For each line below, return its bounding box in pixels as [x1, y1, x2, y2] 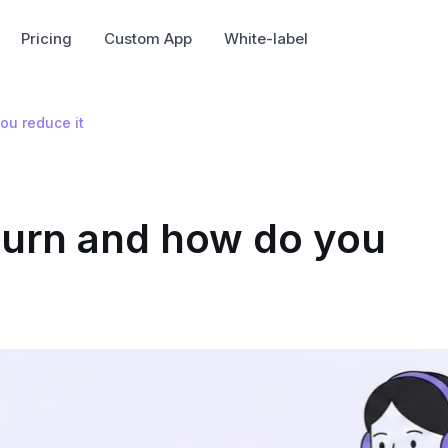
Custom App [104, 28, 193, 48]
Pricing [21, 28, 73, 48]
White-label [224, 28, 309, 48]
